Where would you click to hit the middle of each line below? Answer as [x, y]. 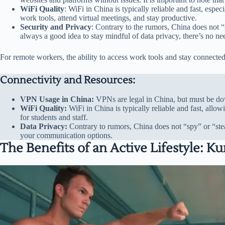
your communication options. [66, 136]
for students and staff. [54, 118]
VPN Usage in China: [57, 99]
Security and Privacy [56, 27]
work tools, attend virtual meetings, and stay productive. [108, 18]
